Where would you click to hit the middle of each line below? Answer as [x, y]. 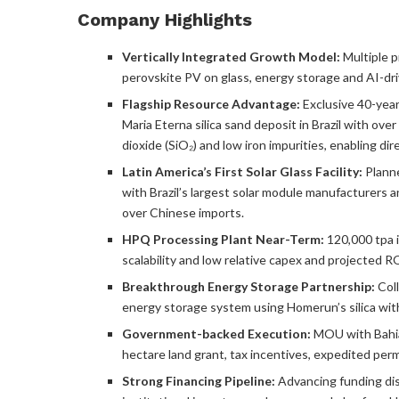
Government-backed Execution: [216, 333]
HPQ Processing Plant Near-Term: [223, 239]
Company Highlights [165, 19]
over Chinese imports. [183, 212]
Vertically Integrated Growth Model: [231, 56]
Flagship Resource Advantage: [211, 103]
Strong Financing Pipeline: [199, 380]
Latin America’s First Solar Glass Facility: [242, 171]
